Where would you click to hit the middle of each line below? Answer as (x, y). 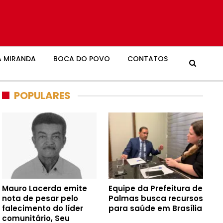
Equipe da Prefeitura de (156, 188)
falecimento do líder (43, 208)
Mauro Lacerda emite (45, 188)
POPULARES (42, 95)
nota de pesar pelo (40, 198)
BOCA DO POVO (82, 59)
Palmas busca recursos (156, 198)
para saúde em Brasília (156, 208)
